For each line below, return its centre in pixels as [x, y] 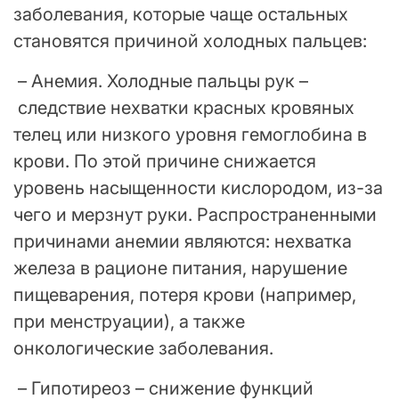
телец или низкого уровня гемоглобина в [190, 134]
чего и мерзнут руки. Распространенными [195, 214]
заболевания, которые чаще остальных [181, 14]
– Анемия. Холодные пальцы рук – [161, 81]
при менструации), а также [129, 321]
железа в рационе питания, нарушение [180, 268]
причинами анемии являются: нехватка [183, 241]
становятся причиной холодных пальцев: [190, 41]
